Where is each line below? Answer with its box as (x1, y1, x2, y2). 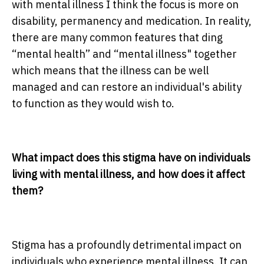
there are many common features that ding (12, 31, 223, 45)
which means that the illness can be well (12, 64, 209, 78)
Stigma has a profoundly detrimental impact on (12, 238, 242, 252)
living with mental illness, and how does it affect (12, 167, 245, 181)
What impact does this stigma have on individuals (12, 151, 250, 165)
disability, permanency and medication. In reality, (12, 14, 252, 28)
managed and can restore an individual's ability (12, 80, 242, 94)
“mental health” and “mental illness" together (12, 47, 237, 61)
